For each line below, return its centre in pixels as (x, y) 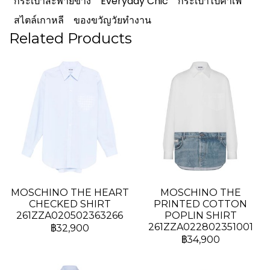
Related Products (71, 38)
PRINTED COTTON (200, 204)
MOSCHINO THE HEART (70, 193)
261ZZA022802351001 (200, 227)
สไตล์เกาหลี (39, 20)
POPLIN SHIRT (200, 215)
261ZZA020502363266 (70, 215)
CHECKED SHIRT (70, 204)
